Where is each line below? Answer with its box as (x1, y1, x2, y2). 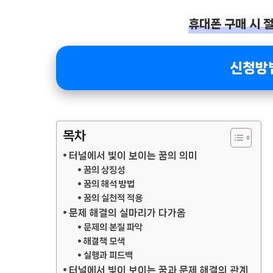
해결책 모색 (83, 236, 125, 247)
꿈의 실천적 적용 (83, 193, 143, 204)
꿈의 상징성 (83, 165, 125, 175)
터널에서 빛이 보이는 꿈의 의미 (69, 151, 198, 161)
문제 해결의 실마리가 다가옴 (69, 208, 186, 219)
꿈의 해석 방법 (83, 179, 135, 190)
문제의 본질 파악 (83, 222, 143, 233)
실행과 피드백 (83, 250, 133, 261)
